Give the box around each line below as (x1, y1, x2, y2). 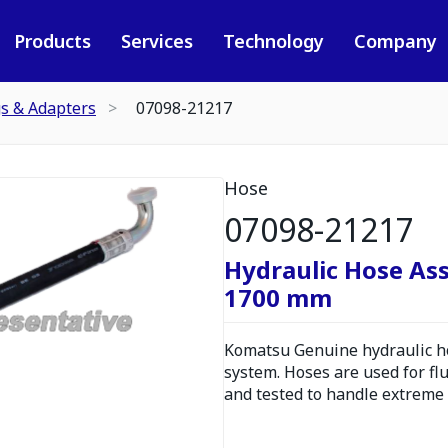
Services (120, 29, 193, 53)
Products (13, 29, 91, 53)
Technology (222, 29, 324, 53)
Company (353, 29, 437, 53)
